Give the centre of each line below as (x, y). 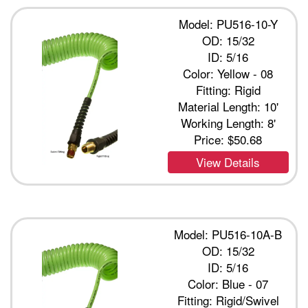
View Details (228, 162)
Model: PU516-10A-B (228, 234)
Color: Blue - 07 (228, 284)
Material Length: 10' (228, 106)
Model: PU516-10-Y (228, 24)
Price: (211, 139)
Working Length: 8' (228, 123)
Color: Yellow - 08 (228, 73)
